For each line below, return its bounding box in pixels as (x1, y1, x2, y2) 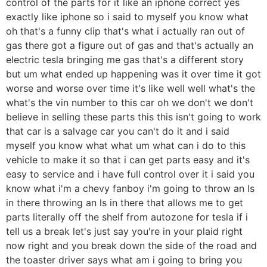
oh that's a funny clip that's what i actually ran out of (6, 25, 245, 38)
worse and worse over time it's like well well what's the (6, 82, 255, 95)
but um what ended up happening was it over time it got (6, 68, 261, 80)
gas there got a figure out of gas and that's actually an (6, 39, 253, 52)
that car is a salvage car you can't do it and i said (6, 125, 229, 138)
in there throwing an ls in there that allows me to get (6, 197, 243, 209)
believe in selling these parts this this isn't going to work (6, 111, 261, 123)
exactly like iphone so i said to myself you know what (6, 11, 249, 23)
